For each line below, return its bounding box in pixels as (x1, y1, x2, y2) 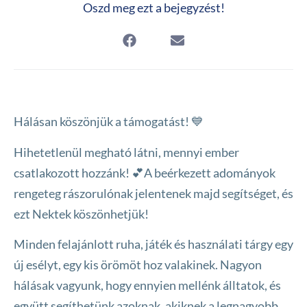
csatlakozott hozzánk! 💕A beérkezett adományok (14, 164, 275, 180)
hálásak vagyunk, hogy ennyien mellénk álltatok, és (14, 277, 281, 293)
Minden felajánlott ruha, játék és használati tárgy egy (14, 236, 293, 251)
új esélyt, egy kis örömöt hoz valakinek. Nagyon (14, 256, 262, 272)
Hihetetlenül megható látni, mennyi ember (14, 144, 239, 160)
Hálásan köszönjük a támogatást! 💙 (14, 114, 204, 130)
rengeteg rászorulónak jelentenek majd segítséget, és (14, 185, 293, 201)
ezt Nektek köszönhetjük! (14, 206, 149, 221)
